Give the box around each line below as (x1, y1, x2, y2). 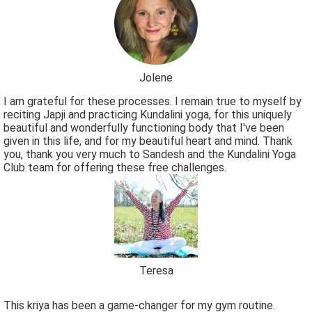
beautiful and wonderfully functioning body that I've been (3, 121, 284, 135)
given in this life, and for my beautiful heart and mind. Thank (3, 134, 292, 148)
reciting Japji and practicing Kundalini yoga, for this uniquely (3, 108, 292, 122)
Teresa (139, 264, 173, 278)
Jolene (139, 71, 173, 85)
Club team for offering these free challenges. (3, 161, 226, 175)
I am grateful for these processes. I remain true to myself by (3, 95, 302, 109)
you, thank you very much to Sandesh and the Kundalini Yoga (3, 148, 296, 162)
